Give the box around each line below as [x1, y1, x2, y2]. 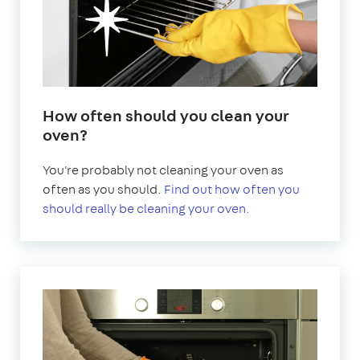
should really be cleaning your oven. [43, 200, 250, 218]
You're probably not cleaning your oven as [43, 162, 284, 179]
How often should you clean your [43, 104, 289, 127]
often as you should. [43, 181, 164, 198]
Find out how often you [164, 181, 300, 198]
